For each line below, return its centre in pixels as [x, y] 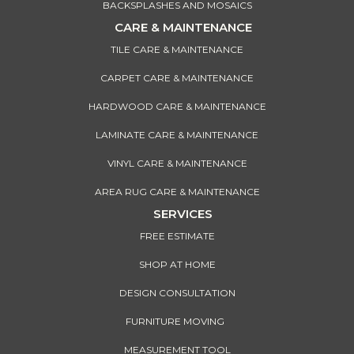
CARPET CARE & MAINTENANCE [177, 78]
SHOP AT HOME [177, 265]
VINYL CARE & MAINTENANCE [177, 164]
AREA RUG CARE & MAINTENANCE [177, 192]
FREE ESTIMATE [177, 236]
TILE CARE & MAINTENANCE [177, 50]
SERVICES [183, 214]
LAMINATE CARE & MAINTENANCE [177, 135]
